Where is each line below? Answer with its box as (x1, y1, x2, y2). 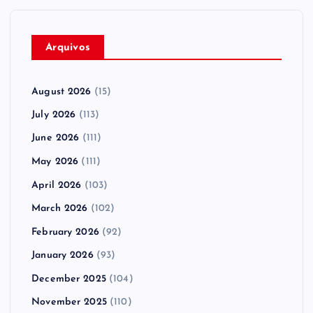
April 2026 (31, 180, 82, 191)
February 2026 (31, 226, 99, 238)
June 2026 (31, 133, 80, 144)
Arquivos (45, 42, 91, 53)
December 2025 (31, 273, 106, 284)
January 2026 (31, 250, 94, 261)
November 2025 (31, 297, 107, 308)
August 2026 (31, 86, 92, 97)
